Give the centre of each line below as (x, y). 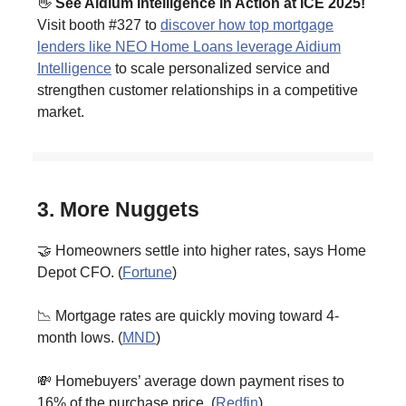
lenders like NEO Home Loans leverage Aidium (189, 47)
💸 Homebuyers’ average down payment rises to (191, 382)
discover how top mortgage (247, 25)
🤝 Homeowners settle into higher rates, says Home (202, 251)
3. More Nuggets (118, 210)
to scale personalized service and (221, 69)
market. (61, 112)
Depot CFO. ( (80, 273)
